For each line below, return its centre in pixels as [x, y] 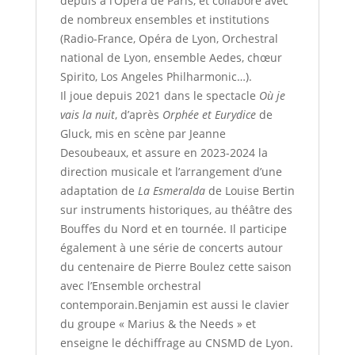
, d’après [138, 115]
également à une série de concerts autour [171, 248]
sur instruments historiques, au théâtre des [176, 210]
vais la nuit [87, 115]
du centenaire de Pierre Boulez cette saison [176, 267]
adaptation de [99, 191]
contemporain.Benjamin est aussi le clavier [174, 305]
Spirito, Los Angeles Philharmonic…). [156, 77]
